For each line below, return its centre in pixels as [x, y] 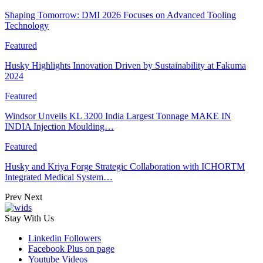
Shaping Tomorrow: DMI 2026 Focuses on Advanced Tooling [120, 15]
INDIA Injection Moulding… [59, 127]
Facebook [46, 249]
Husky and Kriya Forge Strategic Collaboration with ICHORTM [125, 167]
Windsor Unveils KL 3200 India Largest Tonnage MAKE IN [118, 116]
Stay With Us [29, 218]
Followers [82, 238]
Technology [27, 26]
